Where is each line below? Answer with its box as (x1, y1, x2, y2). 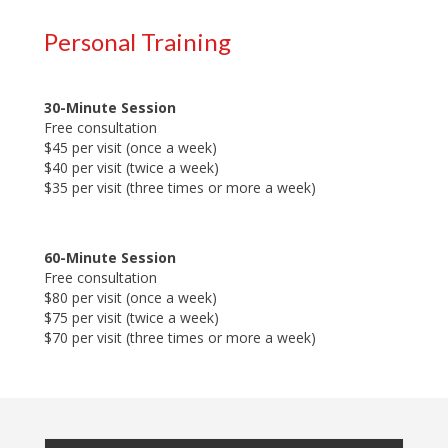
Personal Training (44, 27, 231, 56)
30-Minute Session (44, 98, 176, 117)
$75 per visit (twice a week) (44, 308, 219, 327)
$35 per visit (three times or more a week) (44, 178, 316, 197)
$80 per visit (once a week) (44, 288, 217, 307)
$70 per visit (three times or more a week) (44, 328, 316, 347)
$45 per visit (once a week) (44, 138, 217, 157)
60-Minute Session (44, 248, 176, 267)
